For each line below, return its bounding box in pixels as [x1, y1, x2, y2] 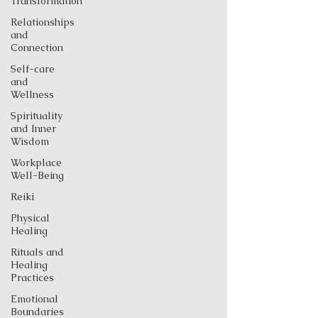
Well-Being [11, 169, 64, 182]
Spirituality [11, 109, 62, 122]
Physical [11, 212, 50, 224]
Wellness [11, 88, 54, 101]
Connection [11, 41, 63, 54]
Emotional [11, 292, 58, 305]
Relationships [11, 16, 75, 28]
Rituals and [11, 246, 64, 258]
